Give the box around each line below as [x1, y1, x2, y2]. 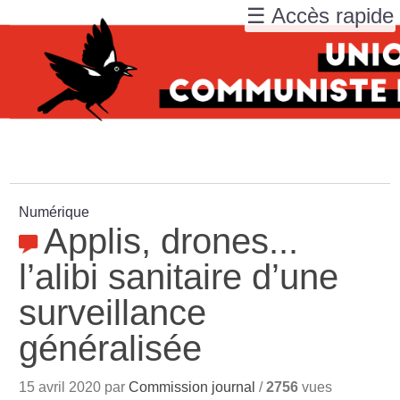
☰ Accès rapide [246, 4, 394, 28]
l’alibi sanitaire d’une [19, 257, 339, 296]
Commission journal [129, 379, 256, 395]
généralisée [19, 329, 203, 368]
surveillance [19, 293, 207, 332]
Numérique [19, 204, 90, 220]
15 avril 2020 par [19, 379, 129, 395]
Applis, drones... [44, 221, 299, 261]
